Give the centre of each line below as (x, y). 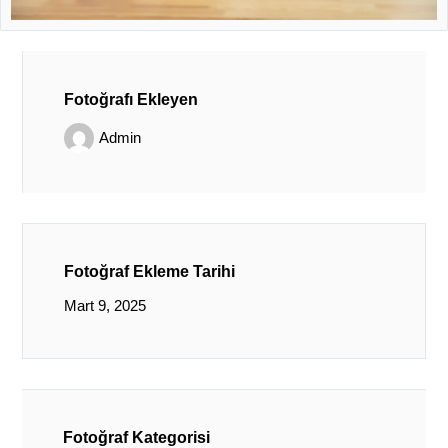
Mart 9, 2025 (104, 306)
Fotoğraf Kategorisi (136, 437)
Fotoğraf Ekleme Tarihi (149, 272)
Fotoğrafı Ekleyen (130, 99)
